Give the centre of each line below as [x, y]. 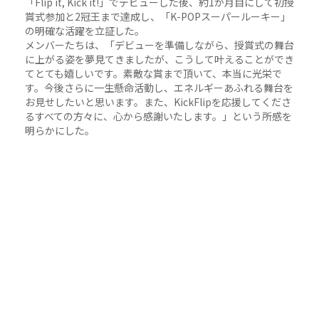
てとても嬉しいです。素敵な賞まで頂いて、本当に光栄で [153, 74]
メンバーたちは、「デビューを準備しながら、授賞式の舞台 [159, 45]
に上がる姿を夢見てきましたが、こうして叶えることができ [159, 59]
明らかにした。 [60, 131]
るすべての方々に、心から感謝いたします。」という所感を [158, 116]
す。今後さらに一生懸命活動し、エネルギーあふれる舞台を [159, 88]
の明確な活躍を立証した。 [85, 31]
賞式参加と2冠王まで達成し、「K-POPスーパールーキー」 [158, 17]
